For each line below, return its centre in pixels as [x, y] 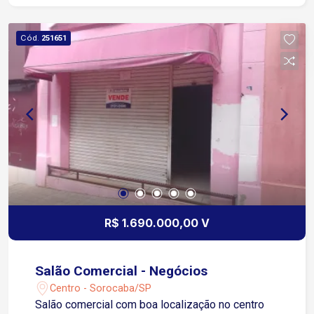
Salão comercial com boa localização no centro [150, 305]
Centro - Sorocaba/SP [101, 288]
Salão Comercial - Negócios [122, 271]
